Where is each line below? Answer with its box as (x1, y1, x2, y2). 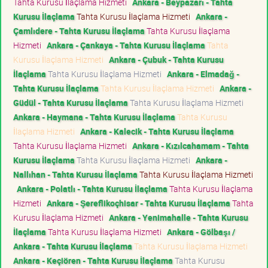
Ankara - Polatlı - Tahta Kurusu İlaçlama (17, 182, 167, 194)
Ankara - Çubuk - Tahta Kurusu (109, 53, 224, 65)
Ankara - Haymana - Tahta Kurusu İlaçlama (13, 111, 175, 123)
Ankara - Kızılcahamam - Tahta (132, 139, 249, 151)
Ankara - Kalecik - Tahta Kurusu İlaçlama (80, 125, 234, 137)
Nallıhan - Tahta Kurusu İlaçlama (13, 168, 138, 180)
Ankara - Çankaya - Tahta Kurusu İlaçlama (47, 39, 205, 51)
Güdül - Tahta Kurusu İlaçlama (13, 96, 128, 108)
